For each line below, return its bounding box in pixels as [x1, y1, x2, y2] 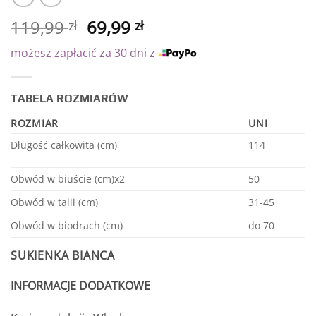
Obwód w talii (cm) [11, 195, 98, 209]
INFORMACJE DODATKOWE [11, 278, 150, 294]
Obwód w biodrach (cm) [11, 219, 123, 233]
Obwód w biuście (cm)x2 [11, 172, 125, 186]
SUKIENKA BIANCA [11, 248, 115, 264]
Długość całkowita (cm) [11, 138, 117, 152]
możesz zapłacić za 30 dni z [11, 44, 158, 61]
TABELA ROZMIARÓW [11, 92, 128, 106]
